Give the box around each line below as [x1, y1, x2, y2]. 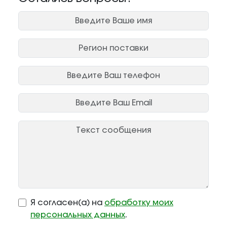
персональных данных [30, 211, 125, 219]
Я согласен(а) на [30, 199, 104, 207]
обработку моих [104, 199, 173, 207]
